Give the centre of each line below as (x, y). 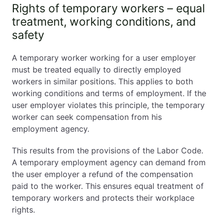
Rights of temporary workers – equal (108, 8)
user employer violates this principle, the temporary (108, 105)
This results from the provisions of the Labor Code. (108, 150)
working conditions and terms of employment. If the (109, 93)
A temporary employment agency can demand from (109, 162)
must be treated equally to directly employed (96, 70)
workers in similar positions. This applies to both (102, 81)
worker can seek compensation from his (87, 117)
